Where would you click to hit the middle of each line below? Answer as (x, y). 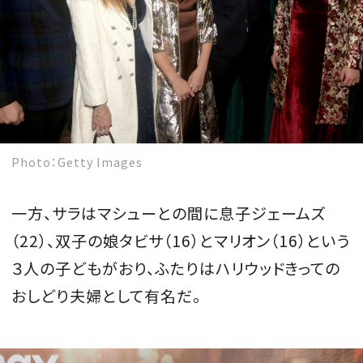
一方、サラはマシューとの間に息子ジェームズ (169, 214)
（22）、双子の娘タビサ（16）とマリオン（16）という (181, 241)
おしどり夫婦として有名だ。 (106, 296)
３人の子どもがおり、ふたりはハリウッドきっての (176, 269)
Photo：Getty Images (77, 162)
